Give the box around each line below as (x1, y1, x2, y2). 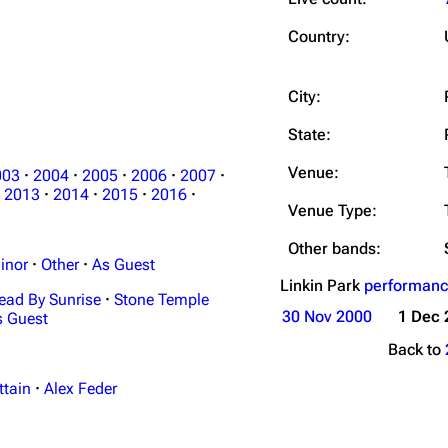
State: (288, 125, 331, 144)
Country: (288, 27, 350, 46)
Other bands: (288, 239, 381, 258)
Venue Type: (288, 201, 377, 220)
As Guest (92, 255, 155, 274)
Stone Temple (114, 290, 209, 309)
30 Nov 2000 (281, 307, 372, 326)
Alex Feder (44, 379, 117, 398)
